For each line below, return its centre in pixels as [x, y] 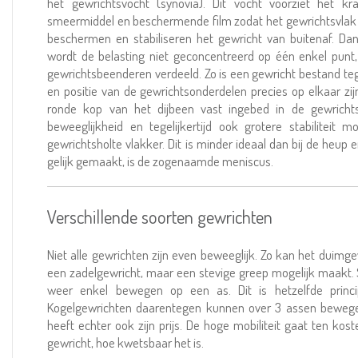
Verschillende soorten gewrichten [160, 216]
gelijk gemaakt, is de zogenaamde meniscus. [161, 161]
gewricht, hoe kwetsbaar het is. [126, 342]
